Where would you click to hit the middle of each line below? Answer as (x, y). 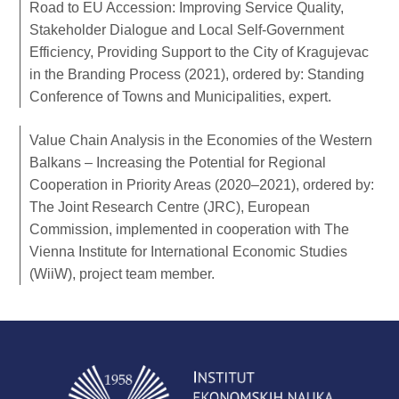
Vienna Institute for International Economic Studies (189, 251)
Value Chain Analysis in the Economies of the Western (201, 140)
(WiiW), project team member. (122, 273)
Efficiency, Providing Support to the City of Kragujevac (199, 52)
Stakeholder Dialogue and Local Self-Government (187, 29)
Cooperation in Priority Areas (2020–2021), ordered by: (202, 184)
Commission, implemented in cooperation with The (190, 229)
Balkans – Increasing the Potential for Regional (178, 162)
